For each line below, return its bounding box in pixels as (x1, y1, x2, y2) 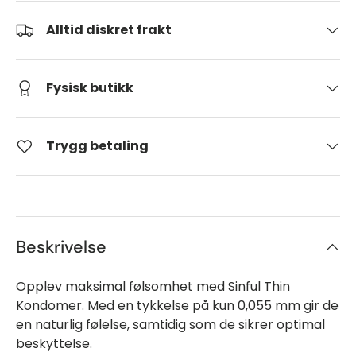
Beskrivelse (16, 235, 106, 258)
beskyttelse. (16, 334, 92, 353)
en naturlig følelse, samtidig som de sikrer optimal (16, 315, 325, 334)
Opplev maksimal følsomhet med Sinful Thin (16, 277, 290, 296)
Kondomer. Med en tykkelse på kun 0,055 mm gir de (16, 296, 339, 315)
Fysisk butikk (46, 79, 133, 97)
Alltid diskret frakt (46, 21, 172, 39)
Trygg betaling (46, 137, 149, 155)
